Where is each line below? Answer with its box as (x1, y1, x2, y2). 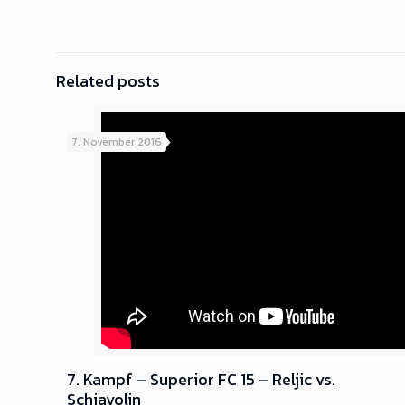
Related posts (56, 68, 160, 93)
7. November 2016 (71, 133, 163, 150)
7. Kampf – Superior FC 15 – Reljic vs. (67, 367, 336, 392)
